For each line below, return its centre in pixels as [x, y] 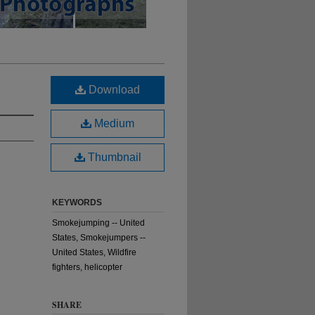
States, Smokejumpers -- [99, 238]
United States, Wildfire [94, 252]
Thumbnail [113, 157]
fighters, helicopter [87, 267]
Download [113, 90]
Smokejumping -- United [98, 223]
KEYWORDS [77, 202]
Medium [113, 123]
